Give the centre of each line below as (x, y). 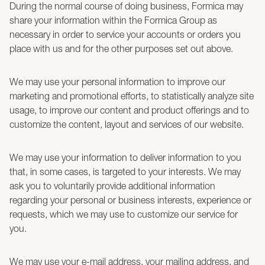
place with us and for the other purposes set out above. (121, 49)
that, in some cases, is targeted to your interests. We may (125, 172)
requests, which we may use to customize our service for (124, 214)
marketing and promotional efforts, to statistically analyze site (132, 96)
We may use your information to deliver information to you (125, 157)
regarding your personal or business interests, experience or (130, 200)
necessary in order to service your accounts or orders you (125, 34)
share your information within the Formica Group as (113, 20)
